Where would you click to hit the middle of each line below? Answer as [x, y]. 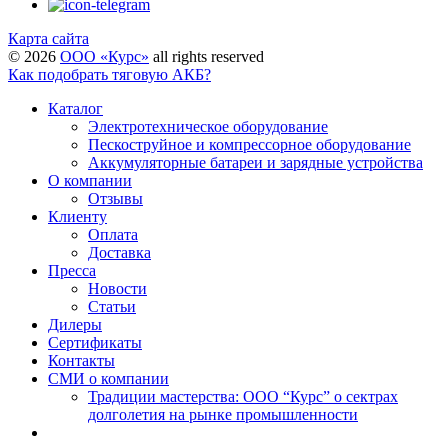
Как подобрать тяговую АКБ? [109, 75]
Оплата [113, 235]
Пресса [72, 271]
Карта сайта [48, 39]
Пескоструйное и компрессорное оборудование [249, 145]
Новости [117, 289]
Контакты [81, 361]
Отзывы [115, 199]
